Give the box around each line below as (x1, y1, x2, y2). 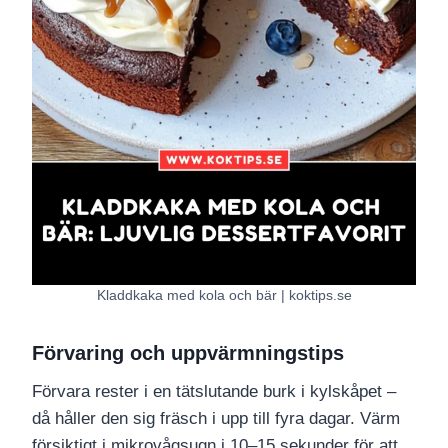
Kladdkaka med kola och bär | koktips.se (96, 287, 352, 303)
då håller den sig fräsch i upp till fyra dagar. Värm (32, 409, 400, 429)
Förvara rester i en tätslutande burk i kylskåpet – (32, 382, 396, 402)
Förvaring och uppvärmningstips (32, 342, 344, 365)
